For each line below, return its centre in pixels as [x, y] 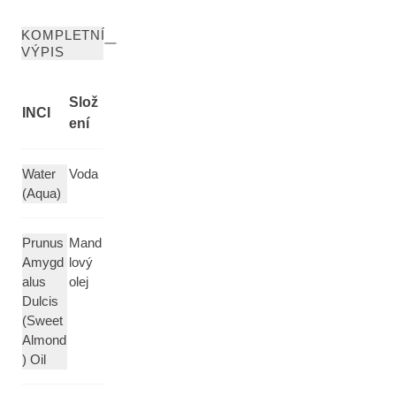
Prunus [43, 243]
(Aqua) [42, 193]
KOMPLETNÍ [64, 35]
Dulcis [40, 301]
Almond [44, 340]
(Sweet [42, 320]
